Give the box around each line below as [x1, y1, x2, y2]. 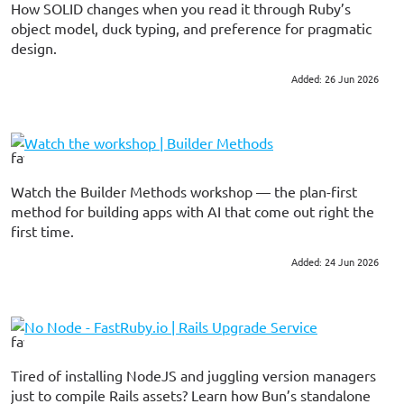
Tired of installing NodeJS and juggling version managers [11, 365, 376, 384]
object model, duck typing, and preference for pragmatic [11, 18, 372, 37]
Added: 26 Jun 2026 [291, 70, 379, 86]
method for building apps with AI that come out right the [11, 202, 374, 221]
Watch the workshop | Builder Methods [24, 133, 273, 152]
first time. [11, 222, 74, 241]
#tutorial [37, 256, 64, 270]
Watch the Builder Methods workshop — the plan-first [11, 182, 357, 201]
